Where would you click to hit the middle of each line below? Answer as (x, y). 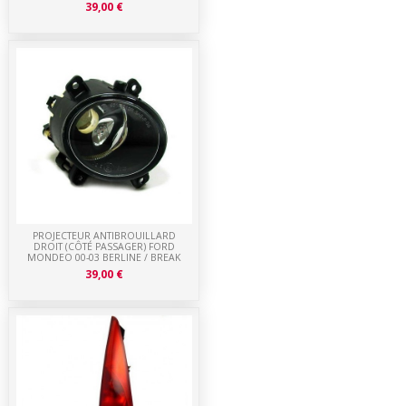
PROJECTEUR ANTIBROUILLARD (104, 236)
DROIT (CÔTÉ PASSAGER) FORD (104, 247)
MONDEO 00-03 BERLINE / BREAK (104, 258)
